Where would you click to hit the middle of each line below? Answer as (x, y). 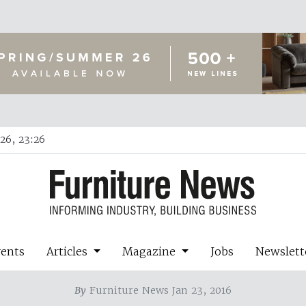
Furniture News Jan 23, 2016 (159, 290)
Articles (69, 251)
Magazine (151, 251)
